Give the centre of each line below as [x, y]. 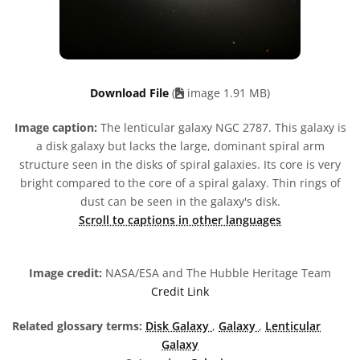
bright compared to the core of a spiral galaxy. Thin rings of [180, 183]
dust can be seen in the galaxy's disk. [180, 201]
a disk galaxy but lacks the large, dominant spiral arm [180, 146]
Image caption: [55, 127]
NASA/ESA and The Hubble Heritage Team [217, 273]
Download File [131, 93]
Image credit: [65, 273]
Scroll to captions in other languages [180, 220]
